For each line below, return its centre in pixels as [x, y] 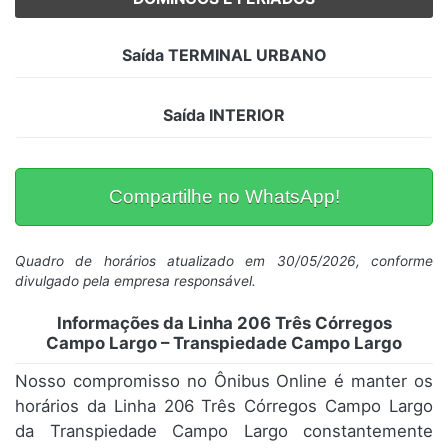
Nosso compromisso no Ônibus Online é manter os [224, 381]
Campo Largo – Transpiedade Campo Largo [224, 343]
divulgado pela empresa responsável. [135, 281]
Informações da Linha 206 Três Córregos [224, 323]
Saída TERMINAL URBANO [224, 55]
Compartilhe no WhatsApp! [224, 197]
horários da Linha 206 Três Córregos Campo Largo [224, 406]
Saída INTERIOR [224, 115]
